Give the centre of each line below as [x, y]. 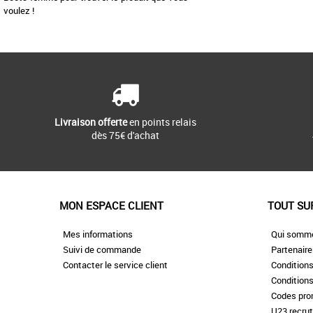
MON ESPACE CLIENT [111, 206]
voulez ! [19, 11]
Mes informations [97, 234]
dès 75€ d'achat [125, 136]
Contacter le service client [115, 265]
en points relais [161, 122]
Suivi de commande [102, 250]
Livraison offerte [90, 122]
